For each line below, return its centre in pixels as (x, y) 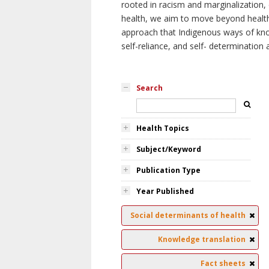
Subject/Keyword (169, 149)
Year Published (165, 191)
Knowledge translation (202, 239)
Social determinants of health (188, 215)
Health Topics (163, 128)
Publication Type (168, 170)
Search (150, 88)
